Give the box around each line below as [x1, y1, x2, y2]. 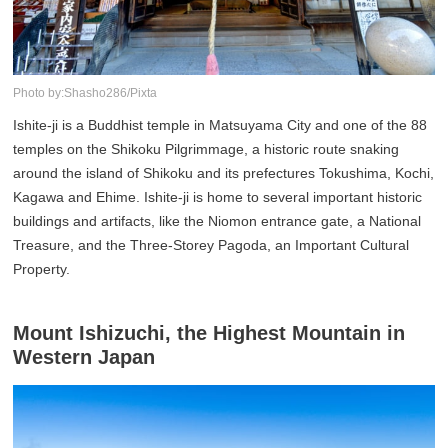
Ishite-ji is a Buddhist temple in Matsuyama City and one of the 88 [13, 117, 428, 134]
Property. [13, 261, 71, 278]
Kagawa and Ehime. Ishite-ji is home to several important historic [13, 189, 423, 206]
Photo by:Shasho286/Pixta [13, 86, 158, 101]
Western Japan [13, 346, 156, 369]
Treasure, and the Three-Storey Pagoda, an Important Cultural [13, 237, 410, 254]
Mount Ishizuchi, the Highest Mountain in [13, 322, 406, 345]
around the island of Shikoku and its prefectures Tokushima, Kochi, [13, 165, 435, 182]
